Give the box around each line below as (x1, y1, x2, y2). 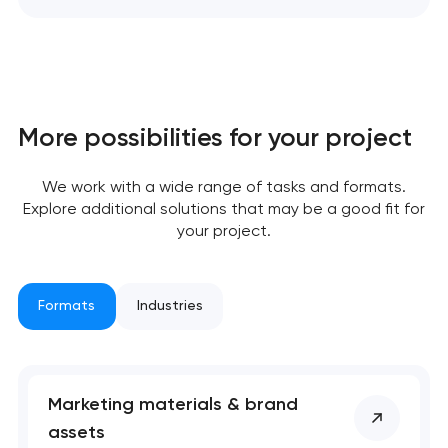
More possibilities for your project (17, 121, 412, 152)
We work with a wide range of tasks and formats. (42, 176, 406, 196)
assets (48, 421, 106, 444)
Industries (136, 297, 203, 315)
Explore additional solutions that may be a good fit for (23, 198, 425, 218)
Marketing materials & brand (48, 393, 299, 416)
